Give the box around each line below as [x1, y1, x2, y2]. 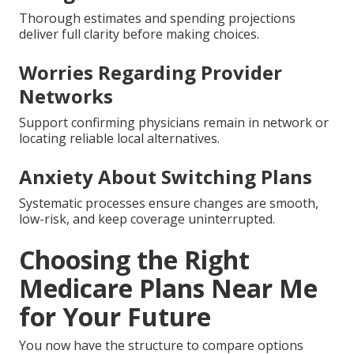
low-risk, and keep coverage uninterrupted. [19, 209, 275, 228]
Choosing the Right [19, 242, 250, 277]
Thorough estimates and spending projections [19, 9, 296, 27]
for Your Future [19, 299, 211, 333]
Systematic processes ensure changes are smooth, [19, 194, 318, 212]
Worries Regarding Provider [19, 58, 282, 85]
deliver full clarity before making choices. [19, 24, 259, 43]
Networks [19, 82, 113, 109]
